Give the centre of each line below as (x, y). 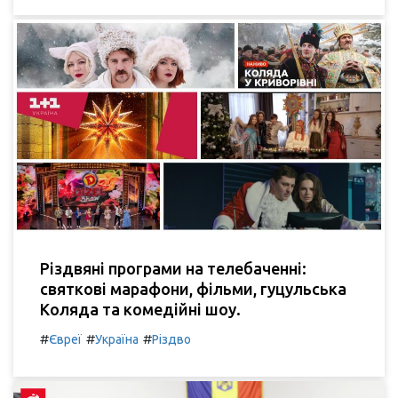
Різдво (171, 339)
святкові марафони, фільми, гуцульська (193, 288)
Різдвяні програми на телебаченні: (173, 268)
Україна (117, 339)
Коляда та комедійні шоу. (140, 309)
